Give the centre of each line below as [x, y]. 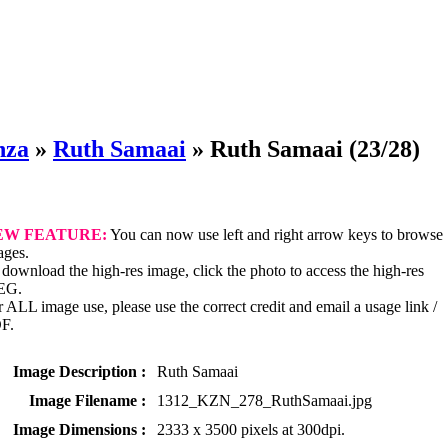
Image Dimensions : [79, 429]
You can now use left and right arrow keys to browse [275, 234]
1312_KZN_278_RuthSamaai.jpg [264, 400]
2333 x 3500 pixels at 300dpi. [251, 429]
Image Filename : [87, 400]
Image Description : [79, 371]
